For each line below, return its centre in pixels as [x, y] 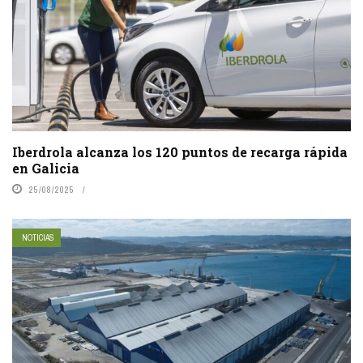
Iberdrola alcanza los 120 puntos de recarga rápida [180, 152]
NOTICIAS [38, 237]
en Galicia [46, 168]
